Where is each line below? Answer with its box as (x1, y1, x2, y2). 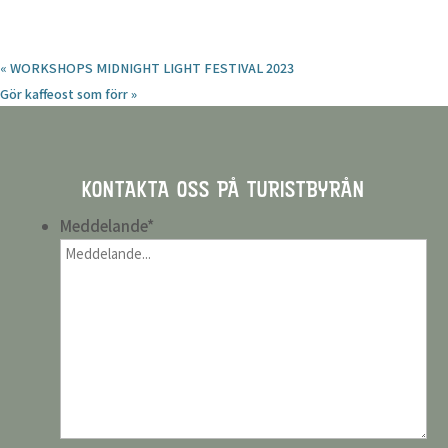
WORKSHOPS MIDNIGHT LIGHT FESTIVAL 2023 (7, 58, 294, 78)
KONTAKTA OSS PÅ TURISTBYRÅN (82, 176, 366, 204)
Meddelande (59, 215, 147, 237)
